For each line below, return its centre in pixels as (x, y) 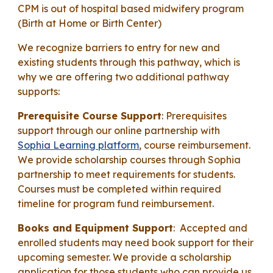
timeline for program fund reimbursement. (117, 204)
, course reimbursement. (195, 145)
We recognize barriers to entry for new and (119, 48)
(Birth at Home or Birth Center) (90, 23)
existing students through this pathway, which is (129, 62)
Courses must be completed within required (120, 189)
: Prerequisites (194, 116)
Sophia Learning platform (79, 145)
